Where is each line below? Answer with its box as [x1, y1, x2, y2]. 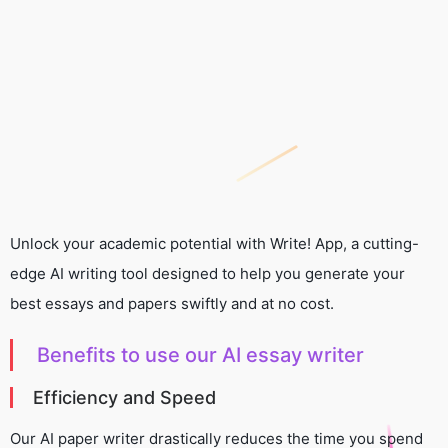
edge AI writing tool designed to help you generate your [10, 263, 405, 283]
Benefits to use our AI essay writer [37, 342, 364, 367]
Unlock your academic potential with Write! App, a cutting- [10, 233, 419, 253]
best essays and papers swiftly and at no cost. [10, 293, 334, 313]
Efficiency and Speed [33, 386, 216, 408]
